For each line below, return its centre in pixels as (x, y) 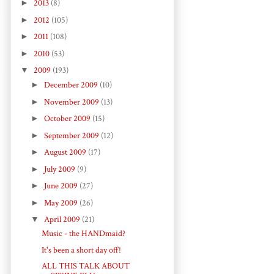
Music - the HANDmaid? (83, 234)
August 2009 (66, 153)
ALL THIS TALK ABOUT (85, 266)
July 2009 (60, 169)
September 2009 (72, 135)
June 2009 (61, 186)
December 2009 (72, 85)
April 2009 (63, 220)
